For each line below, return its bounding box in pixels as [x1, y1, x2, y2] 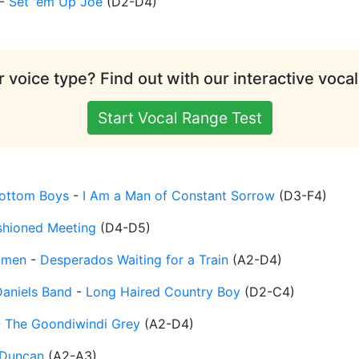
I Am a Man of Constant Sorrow [83, 188, 275, 204]
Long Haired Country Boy [86, 284, 240, 301]
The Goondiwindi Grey [5, 316, 140, 333]
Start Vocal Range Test [97, 108, 262, 128]
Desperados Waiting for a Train [40, 252, 228, 268]
